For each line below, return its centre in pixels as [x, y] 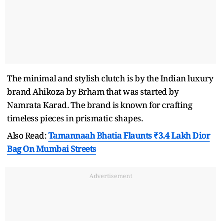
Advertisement [110, 176]
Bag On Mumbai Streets [52, 148]
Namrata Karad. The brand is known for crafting [99, 105]
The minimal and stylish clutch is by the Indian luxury [110, 78]
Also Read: [28, 135]
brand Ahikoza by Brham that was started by [93, 91]
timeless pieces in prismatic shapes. [76, 118]
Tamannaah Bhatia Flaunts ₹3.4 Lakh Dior [129, 135]
